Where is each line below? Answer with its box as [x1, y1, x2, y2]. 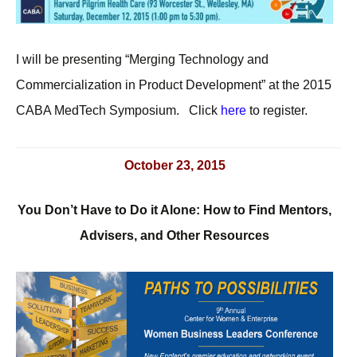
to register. [246, 103, 308, 117]
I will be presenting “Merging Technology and [16, 52, 269, 66]
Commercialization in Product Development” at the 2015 [16, 77, 331, 92]
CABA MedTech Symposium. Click [16, 103, 221, 117]
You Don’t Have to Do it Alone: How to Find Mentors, [18, 203, 331, 217]
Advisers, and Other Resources [80, 229, 269, 242]
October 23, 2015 [124, 159, 226, 172]
